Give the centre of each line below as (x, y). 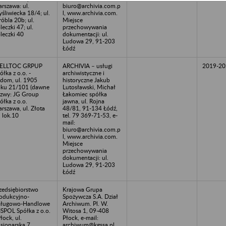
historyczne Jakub (86, 80)
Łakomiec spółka (85, 94)
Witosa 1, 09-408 (86, 210)
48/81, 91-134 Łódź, (90, 108)
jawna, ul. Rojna (83, 101)
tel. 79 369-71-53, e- (90, 115)
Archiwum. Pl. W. (85, 203)
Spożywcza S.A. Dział (90, 196)
